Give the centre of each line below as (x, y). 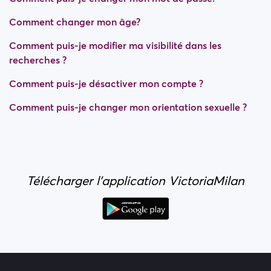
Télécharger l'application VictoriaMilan (135, 181)
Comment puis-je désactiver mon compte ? (106, 83)
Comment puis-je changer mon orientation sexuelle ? (128, 107)
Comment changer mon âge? (75, 22)
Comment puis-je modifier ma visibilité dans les (115, 45)
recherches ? (38, 60)
